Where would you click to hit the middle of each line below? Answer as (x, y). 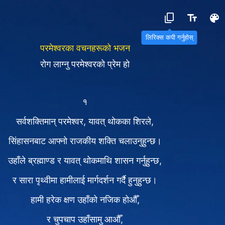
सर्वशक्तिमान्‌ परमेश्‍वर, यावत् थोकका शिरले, (85, 121)
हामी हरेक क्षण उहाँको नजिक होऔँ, (85, 200)
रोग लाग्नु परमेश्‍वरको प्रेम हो (85, 64)
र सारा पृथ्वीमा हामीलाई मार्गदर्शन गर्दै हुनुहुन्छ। (85, 180)
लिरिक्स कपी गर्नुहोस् (169, 37)
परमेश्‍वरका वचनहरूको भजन (85, 48)
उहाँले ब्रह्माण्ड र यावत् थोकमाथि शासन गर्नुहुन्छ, (85, 160)
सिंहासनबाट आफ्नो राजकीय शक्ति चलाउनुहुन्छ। (85, 141)
